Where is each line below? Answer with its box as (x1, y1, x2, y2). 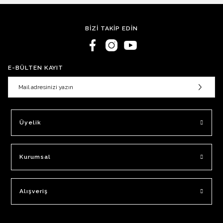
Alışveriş (19, 188, 48, 195)
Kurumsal (19, 153, 51, 160)
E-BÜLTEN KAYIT (8, 64, 64, 71)
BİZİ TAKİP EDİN (85, 25, 138, 32)
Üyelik (19, 119, 41, 126)
